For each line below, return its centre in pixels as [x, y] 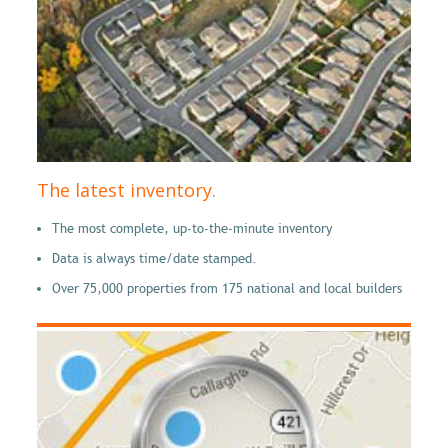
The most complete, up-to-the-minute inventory [192, 228]
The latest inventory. [126, 189]
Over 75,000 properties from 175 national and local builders [227, 288]
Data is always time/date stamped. [154, 258]
